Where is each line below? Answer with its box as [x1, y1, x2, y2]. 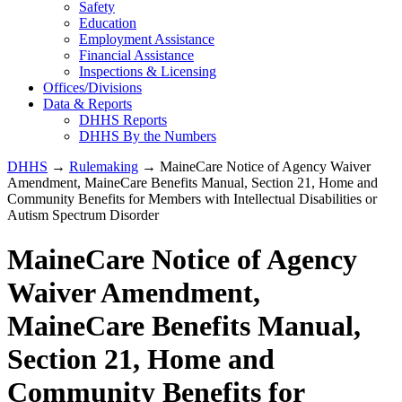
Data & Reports [43, 96, 132, 112]
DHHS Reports [79, 112, 167, 128]
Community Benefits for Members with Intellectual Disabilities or [7, 191, 377, 207]
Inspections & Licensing [79, 64, 216, 80]
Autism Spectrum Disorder [7, 207, 162, 223]
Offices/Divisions [43, 80, 142, 96]
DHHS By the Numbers [79, 128, 216, 144]
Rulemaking [69, 159, 138, 175]
